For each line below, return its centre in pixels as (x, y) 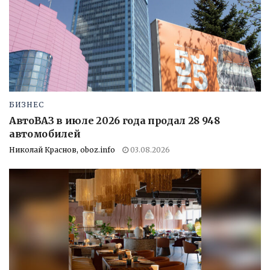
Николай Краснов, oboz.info (62, 150)
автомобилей (45, 134)
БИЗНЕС (27, 105)
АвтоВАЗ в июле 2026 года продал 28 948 (115, 121)
